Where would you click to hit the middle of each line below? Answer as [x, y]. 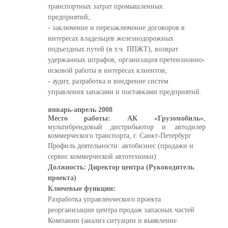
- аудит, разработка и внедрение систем [108, 81]
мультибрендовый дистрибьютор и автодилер [126, 127]
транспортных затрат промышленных [105, 6]
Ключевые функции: [81, 189]
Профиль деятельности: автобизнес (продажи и [120, 146]
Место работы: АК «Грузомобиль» [125, 118]
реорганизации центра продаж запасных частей [121, 210]
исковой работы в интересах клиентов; [107, 70]
